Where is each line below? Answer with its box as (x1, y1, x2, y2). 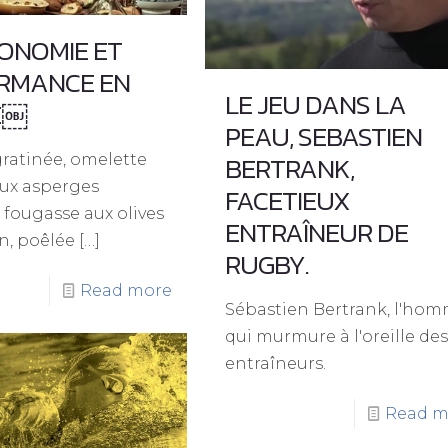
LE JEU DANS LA (225, 84, 407, 126)
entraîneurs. (225, 354, 327, 374)
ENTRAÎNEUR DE (225, 212, 409, 254)
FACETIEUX (225, 180, 351, 222)
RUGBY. (225, 244, 310, 286)
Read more (80, 281, 173, 301)
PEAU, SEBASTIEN (225, 116, 423, 158)
